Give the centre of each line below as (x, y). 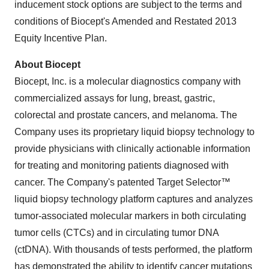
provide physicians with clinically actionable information (132, 149)
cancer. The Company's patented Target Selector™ (122, 182)
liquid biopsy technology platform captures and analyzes (134, 199)
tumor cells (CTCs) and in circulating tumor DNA (116, 233)
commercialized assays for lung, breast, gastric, (115, 98)
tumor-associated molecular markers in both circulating (130, 216)
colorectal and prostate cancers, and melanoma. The (126, 115)
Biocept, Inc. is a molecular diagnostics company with (128, 81)
